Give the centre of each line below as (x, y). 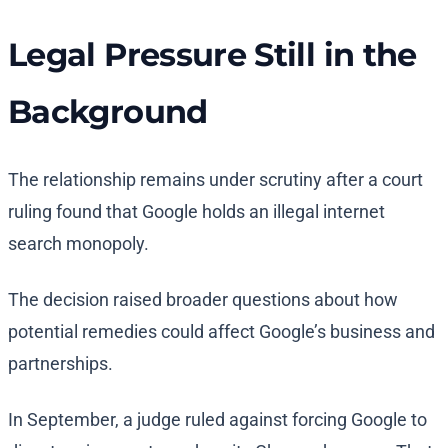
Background (108, 112)
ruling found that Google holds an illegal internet (196, 212)
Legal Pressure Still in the (212, 55)
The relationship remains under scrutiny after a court (215, 180)
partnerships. (60, 364)
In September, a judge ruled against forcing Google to (217, 420)
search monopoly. (80, 244)
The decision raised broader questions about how (203, 300)
